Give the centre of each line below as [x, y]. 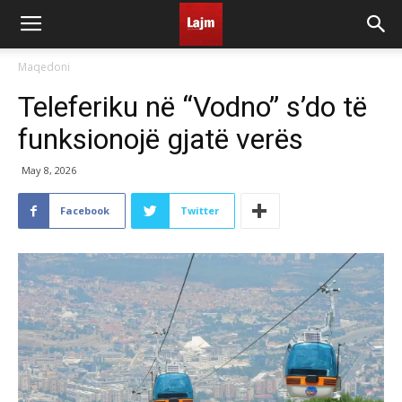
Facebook [85, 210]
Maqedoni [44, 67]
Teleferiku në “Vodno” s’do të [192, 107]
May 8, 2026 [49, 170]
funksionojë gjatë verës [161, 139]
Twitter [200, 210]
